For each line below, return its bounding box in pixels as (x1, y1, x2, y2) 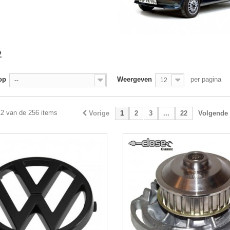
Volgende (198, 109, 228, 117)
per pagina (190, 75, 221, 83)
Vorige (88, 109, 109, 117)
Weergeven (117, 75, 152, 83)
